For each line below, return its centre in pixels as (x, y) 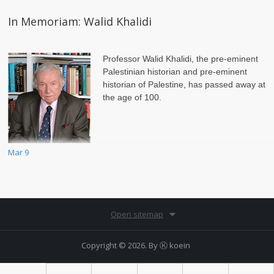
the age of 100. (132, 98)
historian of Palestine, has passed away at (184, 85)
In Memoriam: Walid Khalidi (80, 22)
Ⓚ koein (175, 246)
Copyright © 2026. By (120, 246)
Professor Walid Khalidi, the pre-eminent (180, 59)
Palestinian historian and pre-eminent (175, 72)
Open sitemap (137, 214)
